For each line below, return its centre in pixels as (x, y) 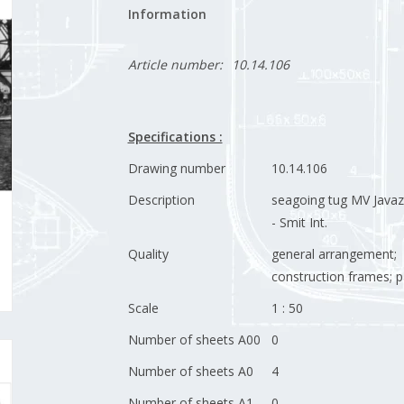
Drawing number (176, 168)
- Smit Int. (299, 222)
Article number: (175, 64)
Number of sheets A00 (194, 340)
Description (161, 200)
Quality (148, 254)
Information (167, 14)
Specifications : (175, 137)
